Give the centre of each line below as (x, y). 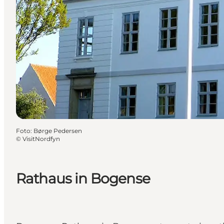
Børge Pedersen (58, 130)
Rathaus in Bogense (83, 178)
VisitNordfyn (41, 138)
